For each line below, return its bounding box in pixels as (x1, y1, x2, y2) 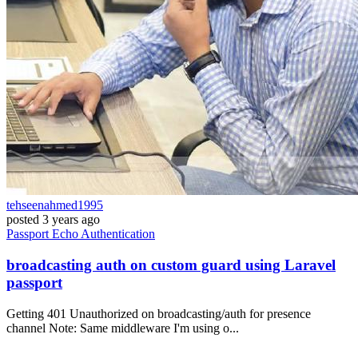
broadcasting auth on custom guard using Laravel (6, 256, 336, 273)
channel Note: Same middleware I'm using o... (6, 320, 239, 335)
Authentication (81, 227, 155, 241)
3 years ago (42, 213, 100, 227)
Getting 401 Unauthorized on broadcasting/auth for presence (6, 306, 311, 320)
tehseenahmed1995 (6, 198, 103, 213)
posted (6, 213, 39, 227)
